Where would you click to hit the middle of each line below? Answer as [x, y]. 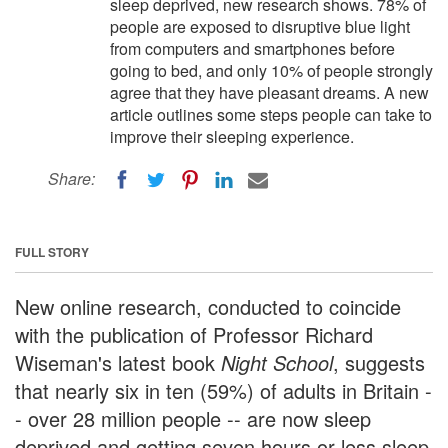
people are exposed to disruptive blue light [260, 26]
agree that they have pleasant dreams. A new [269, 92]
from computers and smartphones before [252, 48]
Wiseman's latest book [118, 362]
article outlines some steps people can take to [271, 114]
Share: [71, 178]
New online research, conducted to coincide [208, 306]
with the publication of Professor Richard [194, 334]
